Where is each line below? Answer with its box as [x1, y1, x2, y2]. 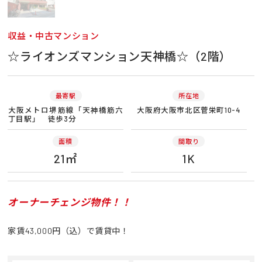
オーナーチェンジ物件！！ [8, 195, 132, 208]
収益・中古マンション [8, 30, 99, 41]
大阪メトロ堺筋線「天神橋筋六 [8, 105, 123, 115]
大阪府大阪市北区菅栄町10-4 [137, 105, 241, 115]
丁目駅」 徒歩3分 [8, 113, 77, 123]
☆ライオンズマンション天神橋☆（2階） [8, 49, 232, 63]
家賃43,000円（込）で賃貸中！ [8, 225, 129, 236]
